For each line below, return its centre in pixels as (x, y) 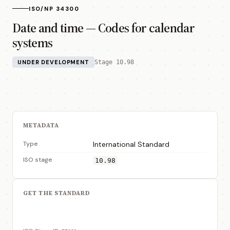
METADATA (41, 125)
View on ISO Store (62, 213)
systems (33, 42)
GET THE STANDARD (57, 193)
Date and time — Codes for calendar (103, 27)
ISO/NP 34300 (54, 8)
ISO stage (38, 159)
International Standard (131, 144)
